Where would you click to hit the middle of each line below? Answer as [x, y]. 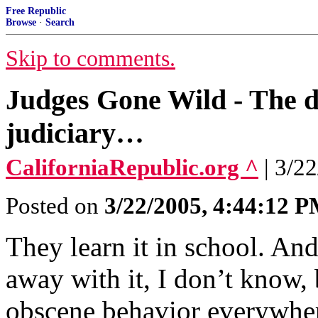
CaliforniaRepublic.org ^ [132, 168]
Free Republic [36, 11]
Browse [21, 22]
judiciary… [75, 133]
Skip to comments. [91, 59]
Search [60, 22]
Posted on [55, 206]
